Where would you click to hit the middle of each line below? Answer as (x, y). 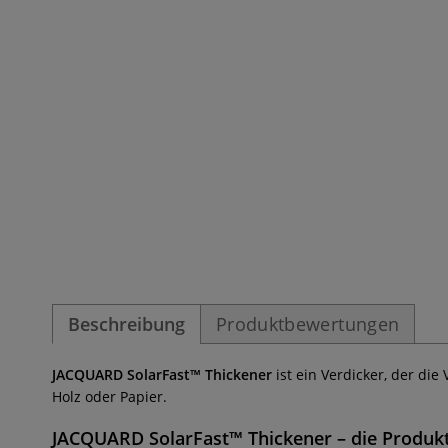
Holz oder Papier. (109, 396)
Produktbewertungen (308, 324)
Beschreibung (126, 324)
